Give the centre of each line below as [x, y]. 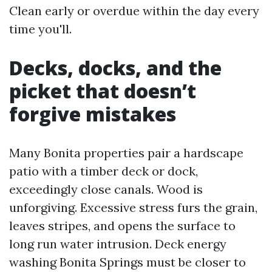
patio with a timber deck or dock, [104, 171]
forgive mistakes [93, 114]
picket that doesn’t [103, 91]
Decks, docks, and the [115, 68]
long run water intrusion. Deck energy [118, 244]
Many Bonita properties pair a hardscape [126, 153]
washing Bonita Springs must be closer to [127, 262]
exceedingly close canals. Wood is [106, 189]
